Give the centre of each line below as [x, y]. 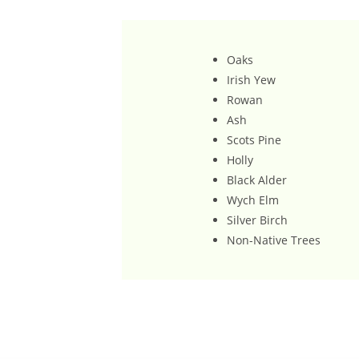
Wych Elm [253, 200]
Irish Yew [251, 79]
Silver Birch [257, 220]
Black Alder [257, 179]
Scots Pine [254, 139]
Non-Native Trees [274, 240]
